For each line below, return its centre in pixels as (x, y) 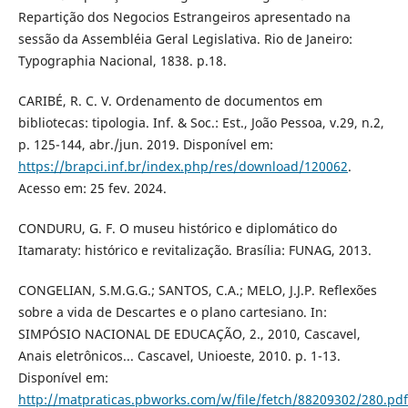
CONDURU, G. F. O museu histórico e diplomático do (177, 229)
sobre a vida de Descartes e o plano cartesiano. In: (172, 312)
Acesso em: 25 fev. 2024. (92, 189)
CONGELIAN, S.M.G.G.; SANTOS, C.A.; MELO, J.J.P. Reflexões (197, 291)
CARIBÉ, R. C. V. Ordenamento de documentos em (170, 101)
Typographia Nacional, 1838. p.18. (122, 61)
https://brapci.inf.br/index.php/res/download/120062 (183, 167)
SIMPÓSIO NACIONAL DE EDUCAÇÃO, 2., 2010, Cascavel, (189, 334)
